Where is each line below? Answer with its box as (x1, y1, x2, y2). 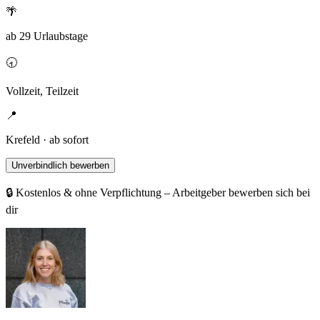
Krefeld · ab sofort (6, 134, 89, 146)
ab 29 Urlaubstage (6, 30, 88, 43)
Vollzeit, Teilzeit (6, 85, 79, 98)
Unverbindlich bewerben (11, 160, 109, 171)
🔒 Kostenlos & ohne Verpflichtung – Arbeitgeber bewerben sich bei (6, 186, 310, 199)
